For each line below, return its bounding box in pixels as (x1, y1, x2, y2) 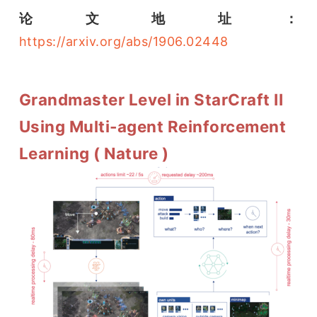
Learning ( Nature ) (18, 144, 169, 163)
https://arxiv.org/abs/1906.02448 (18, 34, 229, 50)
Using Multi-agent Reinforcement (18, 117, 287, 137)
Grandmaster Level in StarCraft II (18, 90, 284, 110)
